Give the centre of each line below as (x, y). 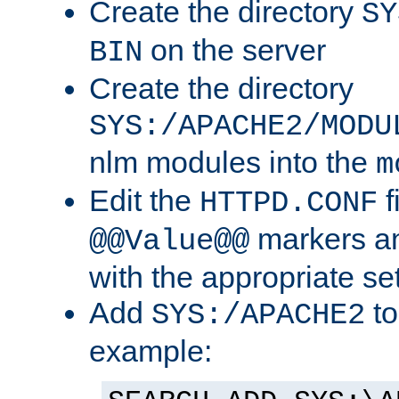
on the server (234, 50)
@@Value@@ (169, 242)
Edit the (144, 201)
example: (151, 351)
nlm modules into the (232, 163)
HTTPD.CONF (289, 204)
